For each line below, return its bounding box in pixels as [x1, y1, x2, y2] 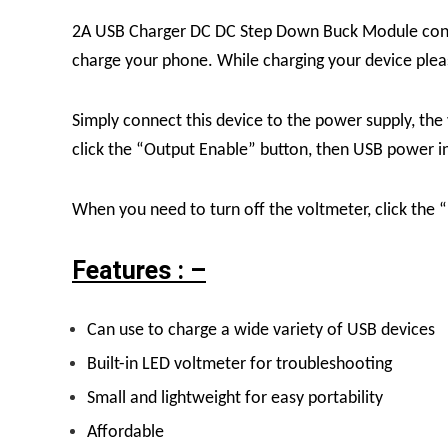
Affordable [87, 422, 164, 442]
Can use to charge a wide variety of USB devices [87, 320, 435, 340]
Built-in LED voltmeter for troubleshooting [87, 354, 392, 374]
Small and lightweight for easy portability [87, 388, 383, 408]
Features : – [72, 255, 206, 285]
